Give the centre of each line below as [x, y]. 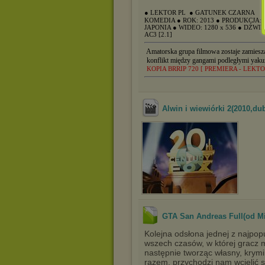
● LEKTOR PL [166, 12]
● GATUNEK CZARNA [222, 12]
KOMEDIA [161, 20]
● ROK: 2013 [196, 20]
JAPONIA [159, 27]
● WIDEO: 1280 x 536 [205, 27]
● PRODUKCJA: [239, 20]
